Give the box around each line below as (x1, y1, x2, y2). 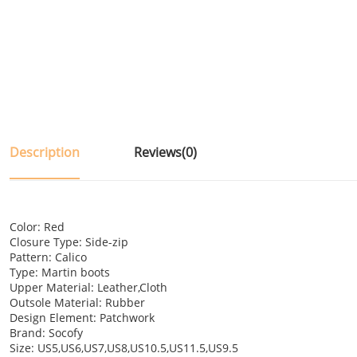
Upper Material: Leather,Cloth (10, 280, 167, 296)
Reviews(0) (134, 143, 198, 162)
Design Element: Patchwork (10, 310, 155, 326)
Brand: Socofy (10, 325, 83, 341)
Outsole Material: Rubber (10, 295, 145, 311)
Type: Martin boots (10, 265, 110, 280)
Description (10, 143, 80, 162)
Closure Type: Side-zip (10, 234, 128, 250)
